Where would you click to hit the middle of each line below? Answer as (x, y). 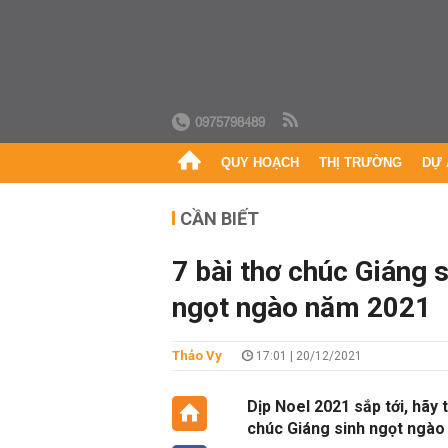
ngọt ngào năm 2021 (301, 307)
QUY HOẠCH (260, 162)
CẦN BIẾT (219, 218)
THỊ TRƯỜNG (360, 162)
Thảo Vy (197, 355)
